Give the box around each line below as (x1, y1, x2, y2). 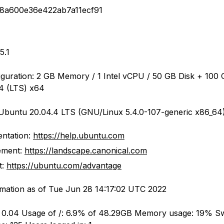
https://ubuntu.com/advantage (6, 160, 121, 170)
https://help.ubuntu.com (32, 130, 124, 140)
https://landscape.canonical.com (24, 145, 147, 155)
